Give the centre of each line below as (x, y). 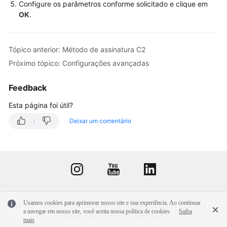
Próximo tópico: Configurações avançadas (79, 63)
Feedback (28, 87)
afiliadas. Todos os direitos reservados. (111, 215)
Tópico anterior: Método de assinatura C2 (77, 50)
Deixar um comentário (100, 121)
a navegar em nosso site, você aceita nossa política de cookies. (97, 211)
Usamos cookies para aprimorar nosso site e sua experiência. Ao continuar (112, 202)
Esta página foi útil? (41, 105)
